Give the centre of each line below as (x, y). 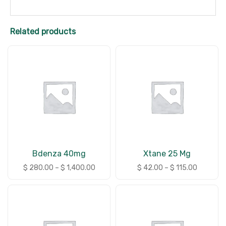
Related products (43, 32)
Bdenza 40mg (59, 154)
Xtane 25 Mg (167, 154)
